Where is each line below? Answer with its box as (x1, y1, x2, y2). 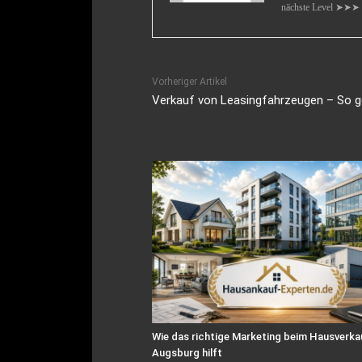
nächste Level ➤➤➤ (281, 2, 360, 14)
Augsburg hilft (152, 347, 222, 360)
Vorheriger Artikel (152, 76, 227, 88)
